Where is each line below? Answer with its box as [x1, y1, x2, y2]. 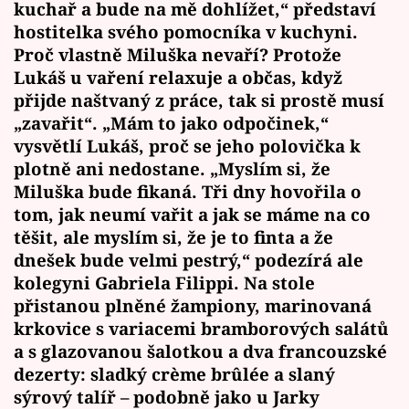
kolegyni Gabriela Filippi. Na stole [14, 271, 315, 295]
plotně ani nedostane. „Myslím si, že [14, 157, 330, 181]
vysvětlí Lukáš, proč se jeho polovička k [14, 134, 361, 158]
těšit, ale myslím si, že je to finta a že [14, 225, 333, 249]
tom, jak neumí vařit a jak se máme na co [14, 203, 371, 226]
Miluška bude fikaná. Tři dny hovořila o [14, 180, 362, 204]
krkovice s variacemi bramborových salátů [14, 317, 389, 341]
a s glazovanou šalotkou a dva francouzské [14, 340, 387, 363]
